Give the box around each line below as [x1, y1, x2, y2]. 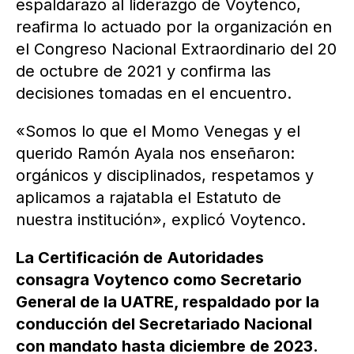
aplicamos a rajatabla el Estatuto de [16, 188, 281, 208]
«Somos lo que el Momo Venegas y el [16, 122, 300, 141]
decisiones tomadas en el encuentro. [16, 84, 292, 104]
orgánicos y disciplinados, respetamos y [16, 166, 314, 186]
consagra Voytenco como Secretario [16, 270, 302, 290]
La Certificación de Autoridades [16, 248, 264, 268]
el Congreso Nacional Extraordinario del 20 [16, 40, 337, 59]
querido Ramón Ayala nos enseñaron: [16, 144, 295, 164]
